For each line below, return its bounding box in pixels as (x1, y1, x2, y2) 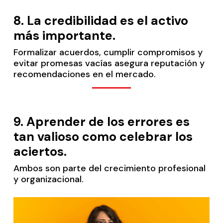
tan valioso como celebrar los (13, 128, 193, 145)
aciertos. (13, 143, 67, 160)
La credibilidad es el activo (26, 12, 188, 29)
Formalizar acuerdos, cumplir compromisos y (13, 46, 203, 59)
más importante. (13, 27, 115, 44)
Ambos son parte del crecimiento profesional (13, 162, 206, 175)
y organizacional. (13, 173, 84, 186)
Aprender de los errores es (26, 113, 190, 130)
